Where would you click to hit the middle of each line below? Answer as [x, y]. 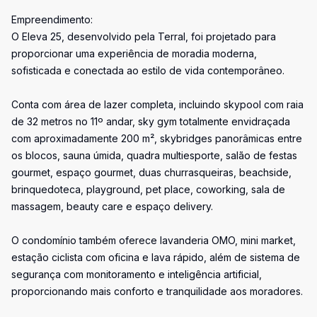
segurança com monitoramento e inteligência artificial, [137, 274]
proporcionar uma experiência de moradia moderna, [134, 53]
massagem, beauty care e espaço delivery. [112, 206]
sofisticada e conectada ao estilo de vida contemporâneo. [148, 70]
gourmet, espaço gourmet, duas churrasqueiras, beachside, [151, 172]
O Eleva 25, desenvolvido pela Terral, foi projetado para [144, 36]
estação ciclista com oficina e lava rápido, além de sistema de [156, 257]
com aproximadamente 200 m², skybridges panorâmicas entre [157, 138]
